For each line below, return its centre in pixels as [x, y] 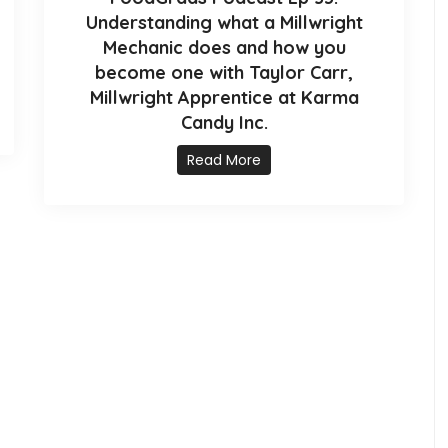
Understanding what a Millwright [224, 23]
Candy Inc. [224, 123]
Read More [224, 160]
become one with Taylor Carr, [224, 73]
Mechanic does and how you [224, 48]
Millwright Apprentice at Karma [224, 98]
